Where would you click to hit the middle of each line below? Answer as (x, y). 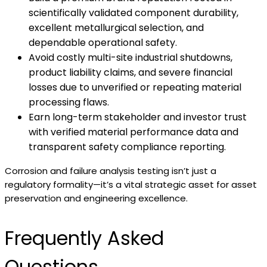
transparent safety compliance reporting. (127, 147)
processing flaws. (69, 102)
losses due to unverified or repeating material (135, 87)
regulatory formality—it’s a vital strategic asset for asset (131, 184)
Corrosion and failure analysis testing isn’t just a (111, 171)
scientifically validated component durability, (133, 13)
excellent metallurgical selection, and (116, 28)
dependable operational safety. (103, 43)
